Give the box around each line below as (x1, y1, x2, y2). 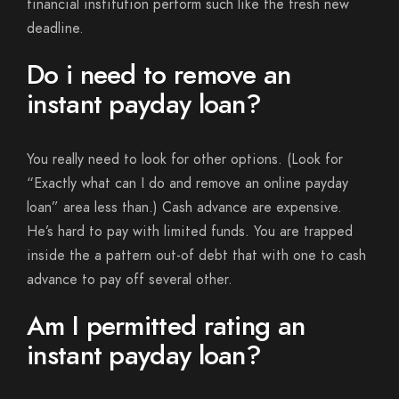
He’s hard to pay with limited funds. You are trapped (27, 222, 353, 241)
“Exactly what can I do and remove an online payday (27, 174, 348, 193)
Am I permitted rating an (27, 307, 305, 345)
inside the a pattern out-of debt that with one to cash (27, 246, 366, 265)
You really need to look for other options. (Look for (27, 150, 343, 169)
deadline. (27, 19, 84, 38)
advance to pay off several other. (27, 270, 232, 289)
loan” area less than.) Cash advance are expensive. (27, 198, 342, 217)
